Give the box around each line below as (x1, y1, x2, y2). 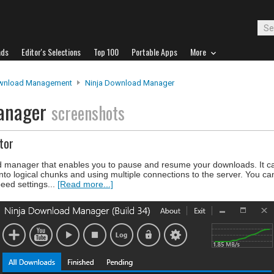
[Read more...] (57, 179, 113, 189)
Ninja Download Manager (85, 78, 174, 87)
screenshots (51, 100, 125, 125)
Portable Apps (131, 45, 177, 58)
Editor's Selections (21, 45, 81, 58)
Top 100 (94, 45, 119, 58)
